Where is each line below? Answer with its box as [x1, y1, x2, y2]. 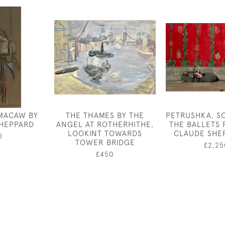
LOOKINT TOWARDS [68, 129, 142, 138]
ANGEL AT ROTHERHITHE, [56, 120, 154, 129]
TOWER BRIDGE [75, 138, 135, 147]
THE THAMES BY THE [66, 110, 144, 120]
